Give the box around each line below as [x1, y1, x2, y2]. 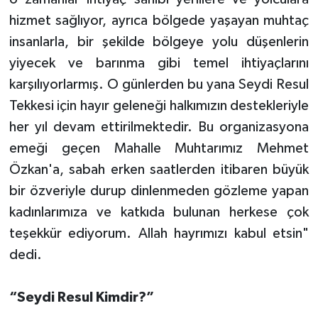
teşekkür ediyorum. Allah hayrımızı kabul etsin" [9, 226, 309, 241]
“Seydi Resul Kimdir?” [9, 290, 154, 305]
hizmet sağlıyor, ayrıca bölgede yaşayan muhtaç [9, 13, 309, 28]
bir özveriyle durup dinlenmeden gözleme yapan [9, 183, 309, 198]
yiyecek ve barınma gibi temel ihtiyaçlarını [9, 55, 309, 70]
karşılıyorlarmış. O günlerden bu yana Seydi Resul [9, 77, 309, 92]
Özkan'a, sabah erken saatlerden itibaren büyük [9, 162, 309, 177]
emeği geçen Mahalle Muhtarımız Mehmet [9, 141, 309, 155]
